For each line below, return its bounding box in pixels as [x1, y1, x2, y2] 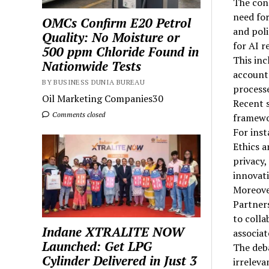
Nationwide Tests [42, 57, 142, 74]
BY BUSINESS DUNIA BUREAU [42, 77, 145, 86]
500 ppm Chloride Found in [42, 43, 199, 60]
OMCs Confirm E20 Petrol [42, 14, 192, 31]
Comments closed [50, 109, 106, 119]
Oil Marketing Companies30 [42, 91, 164, 105]
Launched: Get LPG [42, 237, 153, 255]
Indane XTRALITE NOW [42, 223, 185, 240]
